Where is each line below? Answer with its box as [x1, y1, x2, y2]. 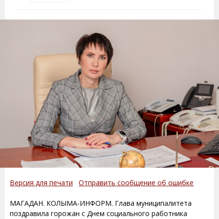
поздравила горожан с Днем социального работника [10, 208, 187, 218]
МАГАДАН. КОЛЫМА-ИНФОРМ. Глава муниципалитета [10, 198, 192, 208]
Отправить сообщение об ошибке [79, 177, 194, 187]
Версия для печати [10, 177, 73, 187]
